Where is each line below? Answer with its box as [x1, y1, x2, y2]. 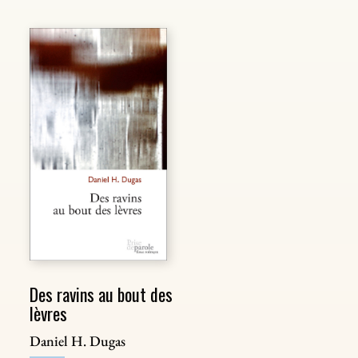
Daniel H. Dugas [29, 332, 125, 351]
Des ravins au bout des [29, 281, 173, 308]
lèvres [29, 300, 67, 327]
